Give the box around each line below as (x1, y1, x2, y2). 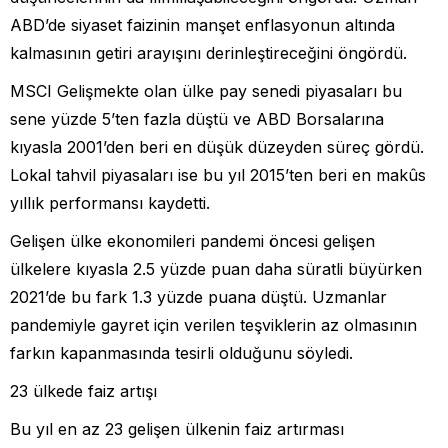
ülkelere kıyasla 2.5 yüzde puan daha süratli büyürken (10, 258, 422, 279)
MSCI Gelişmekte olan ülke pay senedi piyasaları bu (10, 80, 402, 101)
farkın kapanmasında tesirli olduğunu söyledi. (10, 342, 353, 363)
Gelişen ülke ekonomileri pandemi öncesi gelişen (10, 230, 375, 251)
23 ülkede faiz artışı (10, 380, 157, 401)
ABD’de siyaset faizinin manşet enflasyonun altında (10, 14, 395, 35)
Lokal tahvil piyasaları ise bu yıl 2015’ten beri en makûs (10, 164, 426, 185)
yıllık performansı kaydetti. (10, 192, 210, 213)
